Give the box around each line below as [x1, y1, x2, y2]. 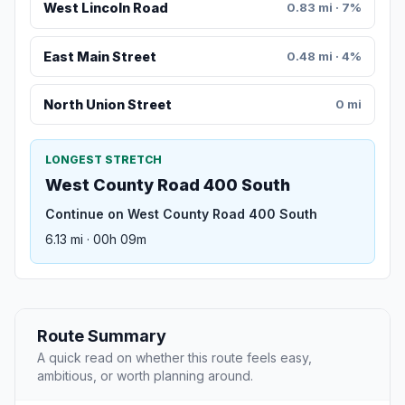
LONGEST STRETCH [45, 153, 162, 167]
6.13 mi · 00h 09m [45, 231, 146, 248]
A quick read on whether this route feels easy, [37, 350, 312, 366]
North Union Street [42, 97, 172, 113]
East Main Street [42, 48, 156, 64]
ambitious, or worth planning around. [37, 368, 253, 384]
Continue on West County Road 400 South [45, 206, 317, 222]
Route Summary [37, 326, 166, 346]
